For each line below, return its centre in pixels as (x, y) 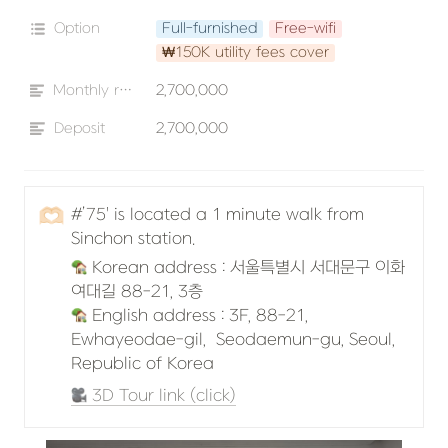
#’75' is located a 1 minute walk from (217, 215)
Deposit (79, 128)
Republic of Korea (145, 364)
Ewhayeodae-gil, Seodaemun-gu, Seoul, (233, 340)
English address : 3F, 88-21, (197, 316)
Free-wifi (305, 28)
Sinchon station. (133, 239)
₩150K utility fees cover (245, 52)
